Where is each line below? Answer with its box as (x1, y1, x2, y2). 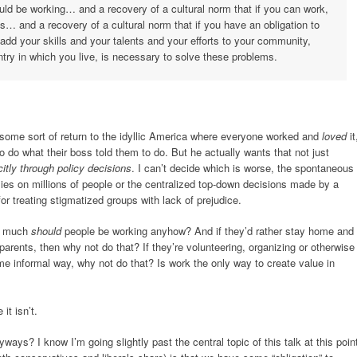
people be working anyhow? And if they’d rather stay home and (61, 223, 354, 239)
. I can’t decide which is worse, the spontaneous (131, 159, 354, 175)
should (31, 223, 61, 239)
